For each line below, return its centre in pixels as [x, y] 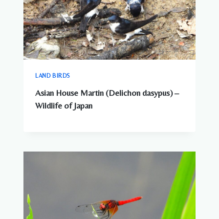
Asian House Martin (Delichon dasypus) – [107, 93]
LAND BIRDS [53, 76]
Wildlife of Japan [64, 105]
